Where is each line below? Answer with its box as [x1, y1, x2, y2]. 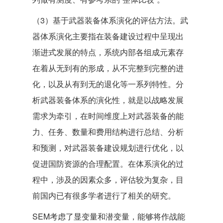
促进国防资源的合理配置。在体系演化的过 [32, 158, 184, 169]
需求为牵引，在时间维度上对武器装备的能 [32, 110, 184, 121]
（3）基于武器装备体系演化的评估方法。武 [32, 14, 188, 26]
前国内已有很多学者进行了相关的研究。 [32, 190, 176, 201]
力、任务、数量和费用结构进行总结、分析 [32, 126, 184, 137]
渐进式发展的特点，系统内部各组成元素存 [32, 46, 184, 58]
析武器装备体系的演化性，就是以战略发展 [32, 94, 184, 106]
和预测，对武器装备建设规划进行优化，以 [32, 142, 184, 153]
